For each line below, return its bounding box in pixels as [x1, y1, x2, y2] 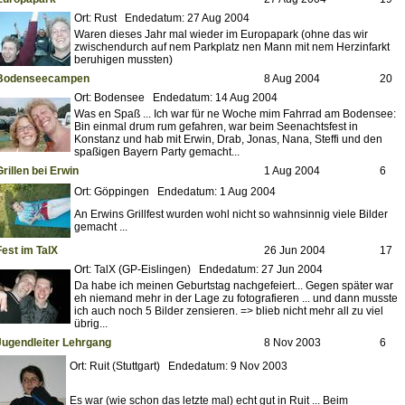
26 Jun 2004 [264, 244, 325, 258]
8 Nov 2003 [264, 336, 321, 350]
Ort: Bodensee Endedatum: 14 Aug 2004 [74, 91, 278, 105]
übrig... [74, 317, 108, 331]
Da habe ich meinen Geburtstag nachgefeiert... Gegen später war [74, 279, 393, 293]
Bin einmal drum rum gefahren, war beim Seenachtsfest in [74, 120, 358, 134]
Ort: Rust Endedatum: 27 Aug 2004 [74, 12, 250, 25]
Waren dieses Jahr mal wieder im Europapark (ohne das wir [74, 28, 368, 42]
